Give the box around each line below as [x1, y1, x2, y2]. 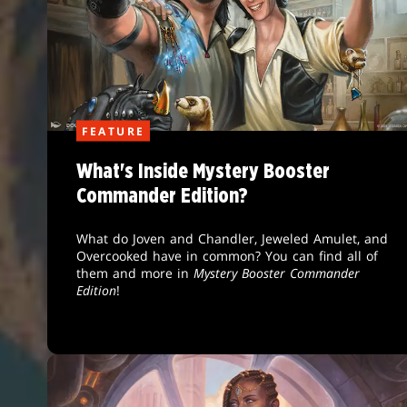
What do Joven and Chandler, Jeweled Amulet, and [75, 230, 388, 248]
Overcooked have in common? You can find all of [75, 247, 378, 265]
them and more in [75, 264, 194, 283]
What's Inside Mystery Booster [75, 162, 330, 184]
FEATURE [81, 123, 145, 139]
